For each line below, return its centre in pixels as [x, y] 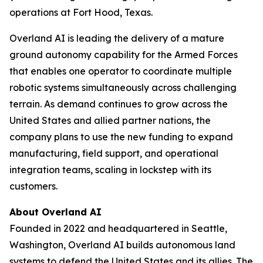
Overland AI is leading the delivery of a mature [117, 38]
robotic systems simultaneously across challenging [123, 88]
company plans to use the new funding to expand [121, 137]
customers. [33, 186]
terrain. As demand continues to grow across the [119, 104]
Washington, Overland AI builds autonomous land [122, 245]
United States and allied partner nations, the [110, 121]
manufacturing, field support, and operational [114, 154]
